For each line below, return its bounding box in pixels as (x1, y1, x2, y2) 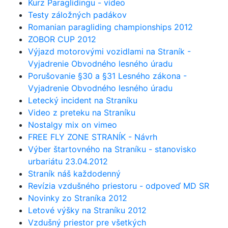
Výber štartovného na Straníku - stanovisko (28, 144, 196, 154)
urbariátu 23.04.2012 (28, 156, 108, 166)
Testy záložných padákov (28, 9, 127, 20)
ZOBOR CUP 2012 (28, 34, 96, 44)
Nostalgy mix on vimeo (28, 119, 117, 130)
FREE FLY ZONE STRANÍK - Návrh (28, 131, 157, 142)
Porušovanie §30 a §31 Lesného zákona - (28, 70, 187, 81)
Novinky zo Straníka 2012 (28, 192, 127, 203)
